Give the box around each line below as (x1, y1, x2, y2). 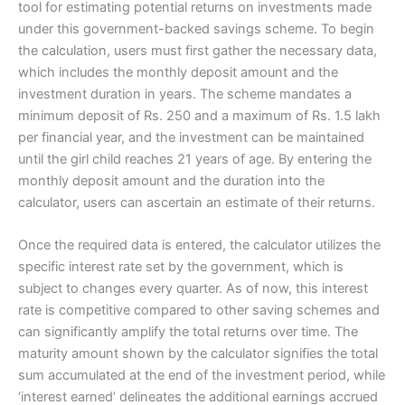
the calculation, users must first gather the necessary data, (18, 42, 377, 59)
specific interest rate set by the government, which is (18, 259, 344, 275)
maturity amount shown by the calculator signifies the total (18, 345, 378, 362)
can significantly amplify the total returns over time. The (18, 324, 358, 340)
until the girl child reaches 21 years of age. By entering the (18, 150, 372, 167)
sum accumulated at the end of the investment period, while (18, 367, 385, 383)
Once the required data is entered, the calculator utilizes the (18, 237, 381, 253)
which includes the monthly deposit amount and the (18, 63, 338, 80)
